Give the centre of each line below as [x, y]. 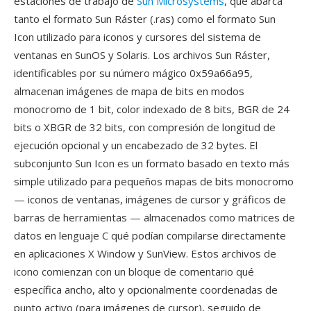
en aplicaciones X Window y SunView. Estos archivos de [145, 253]
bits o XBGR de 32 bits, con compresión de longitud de [145, 127]
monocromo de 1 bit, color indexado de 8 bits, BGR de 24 [152, 109]
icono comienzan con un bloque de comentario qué [134, 271]
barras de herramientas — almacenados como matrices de [154, 217]
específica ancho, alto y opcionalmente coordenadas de [146, 289]
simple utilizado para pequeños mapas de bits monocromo [154, 181]
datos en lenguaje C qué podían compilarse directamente [150, 235]
